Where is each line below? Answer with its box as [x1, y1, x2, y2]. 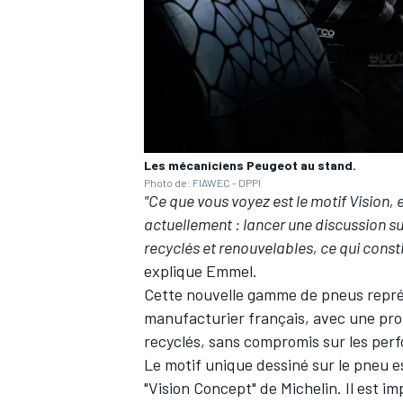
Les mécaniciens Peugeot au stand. [144, 157, 356, 174]
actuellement [144, 214, 232, 235]
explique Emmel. [144, 261, 257, 282]
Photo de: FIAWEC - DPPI [144, 176, 261, 190]
